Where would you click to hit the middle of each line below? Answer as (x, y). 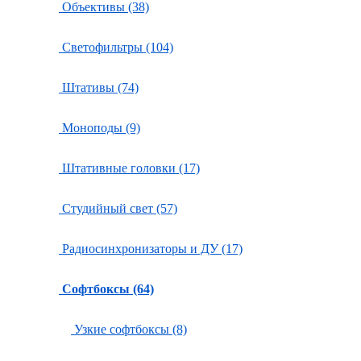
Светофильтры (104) (116, 47)
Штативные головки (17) (129, 168)
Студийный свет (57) (118, 208)
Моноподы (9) (100, 128)
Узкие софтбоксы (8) (129, 329)
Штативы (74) (99, 87)
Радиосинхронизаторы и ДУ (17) (151, 249)
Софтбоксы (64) (108, 289)
